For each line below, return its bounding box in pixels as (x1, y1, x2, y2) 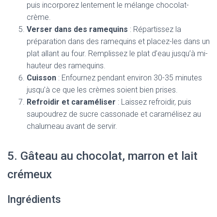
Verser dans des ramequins (27, 25, 128, 34)
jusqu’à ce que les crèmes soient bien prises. (27, 85, 178, 94)
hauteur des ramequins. (27, 61, 106, 70)
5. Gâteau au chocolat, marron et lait (7, 149, 198, 163)
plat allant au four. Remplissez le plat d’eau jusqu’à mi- (27, 49, 208, 58)
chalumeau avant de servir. (27, 122, 117, 131)
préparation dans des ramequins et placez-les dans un (27, 37, 210, 46)
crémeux (7, 168, 52, 181)
